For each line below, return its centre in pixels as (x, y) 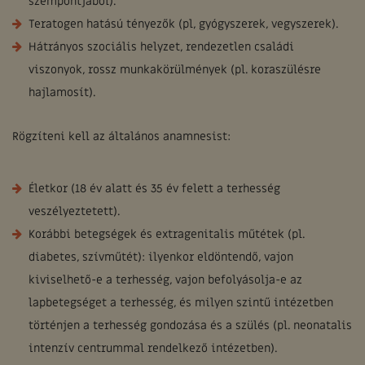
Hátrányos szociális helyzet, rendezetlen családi (161, 47)
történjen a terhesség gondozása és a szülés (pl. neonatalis (190, 325)
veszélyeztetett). (74, 211)
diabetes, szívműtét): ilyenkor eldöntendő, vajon (161, 257)
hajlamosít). (62, 92)
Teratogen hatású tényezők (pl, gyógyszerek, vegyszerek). (183, 24)
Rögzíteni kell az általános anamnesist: (121, 136)
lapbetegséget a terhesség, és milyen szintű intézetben (181, 303)
